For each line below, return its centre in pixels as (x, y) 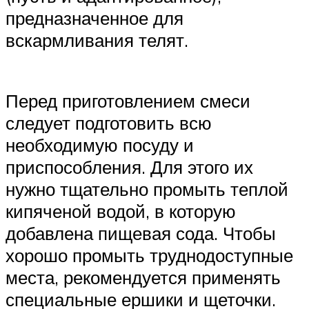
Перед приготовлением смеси (128, 100)
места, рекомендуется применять (143, 277)
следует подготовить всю (109, 122)
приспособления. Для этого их (129, 167)
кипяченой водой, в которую (121, 211)
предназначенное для (94, 18)
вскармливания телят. (97, 40)
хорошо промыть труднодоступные (149, 255)
